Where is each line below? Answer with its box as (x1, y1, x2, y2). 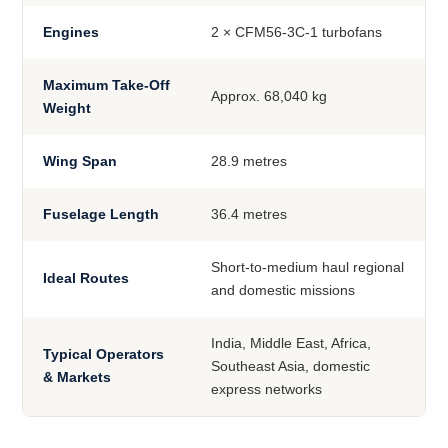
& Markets (43, 369, 111, 386)
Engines (43, 24, 99, 41)
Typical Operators (43, 346, 164, 363)
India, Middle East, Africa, (211, 335, 371, 352)
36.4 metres (211, 206, 287, 223)
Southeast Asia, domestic (211, 358, 370, 375)
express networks (211, 381, 322, 398)
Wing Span (43, 153, 117, 170)
